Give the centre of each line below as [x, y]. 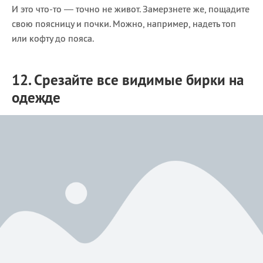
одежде [36, 98]
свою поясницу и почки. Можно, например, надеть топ [124, 24]
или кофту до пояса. [53, 38]
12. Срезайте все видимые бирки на [128, 80]
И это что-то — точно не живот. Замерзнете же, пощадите [131, 9]
